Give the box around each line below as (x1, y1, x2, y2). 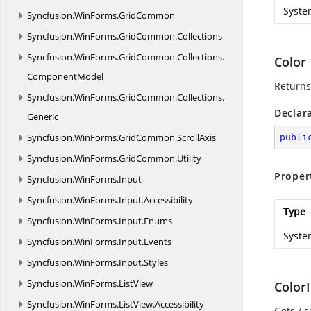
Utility (177, 152, 201, 165)
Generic (27, 110, 58, 123)
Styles (144, 256, 168, 269)
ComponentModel (27, 70, 103, 83)
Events (144, 235, 171, 248)
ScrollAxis (177, 131, 216, 144)
